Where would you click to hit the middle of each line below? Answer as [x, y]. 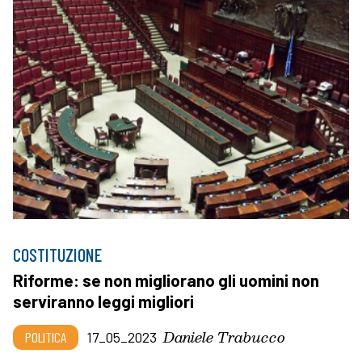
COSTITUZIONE [57, 255]
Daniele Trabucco [224, 337]
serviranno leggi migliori [103, 301]
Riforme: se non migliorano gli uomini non [166, 280]
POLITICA [46, 337]
